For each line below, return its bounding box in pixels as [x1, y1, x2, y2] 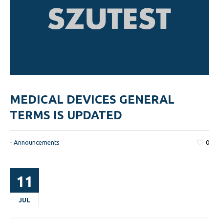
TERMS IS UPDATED [10, 109, 123, 122]
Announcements [14, 139, 60, 146]
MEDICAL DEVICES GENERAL [10, 93, 175, 107]
